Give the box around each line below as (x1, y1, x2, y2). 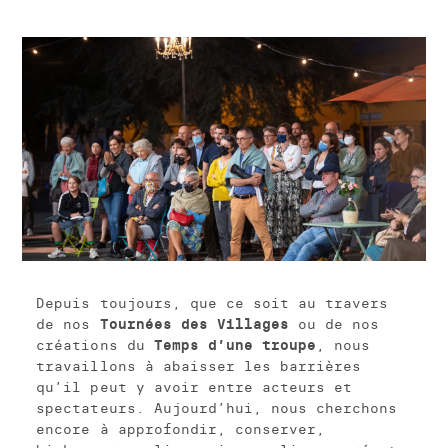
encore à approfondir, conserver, (36, 419, 325, 438)
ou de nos (288, 314, 379, 333)
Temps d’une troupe (153, 335, 316, 354)
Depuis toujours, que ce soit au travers (36, 293, 388, 312)
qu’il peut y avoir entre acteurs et (36, 377, 352, 396)
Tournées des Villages (99, 314, 289, 333)
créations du (36, 335, 154, 354)
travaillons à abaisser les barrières (36, 356, 361, 375)
